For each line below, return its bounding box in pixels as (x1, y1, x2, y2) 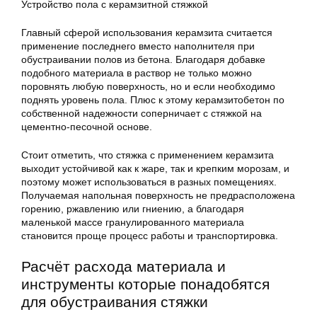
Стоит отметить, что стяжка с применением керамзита (21, 149, 274, 161)
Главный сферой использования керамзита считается (21, 27, 272, 38)
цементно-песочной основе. (21, 121, 152, 132)
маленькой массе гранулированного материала (21, 217, 244, 228)
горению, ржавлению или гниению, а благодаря (21, 203, 244, 214)
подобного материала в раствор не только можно (21, 67, 252, 79)
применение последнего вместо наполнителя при (21, 40, 255, 52)
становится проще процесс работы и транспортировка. (21, 230, 278, 241)
